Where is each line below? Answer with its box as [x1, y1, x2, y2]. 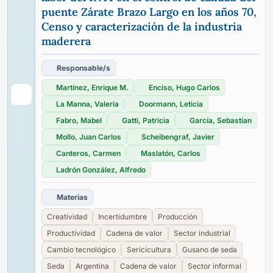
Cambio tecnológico [47, 245, 116, 254]
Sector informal [188, 261, 241, 271]
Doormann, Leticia [139, 99, 203, 108]
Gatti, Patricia [122, 116, 169, 125]
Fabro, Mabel [56, 116, 102, 125]
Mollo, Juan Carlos [56, 132, 121, 141]
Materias [57, 193, 88, 202]
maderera [41, 34, 91, 48]
